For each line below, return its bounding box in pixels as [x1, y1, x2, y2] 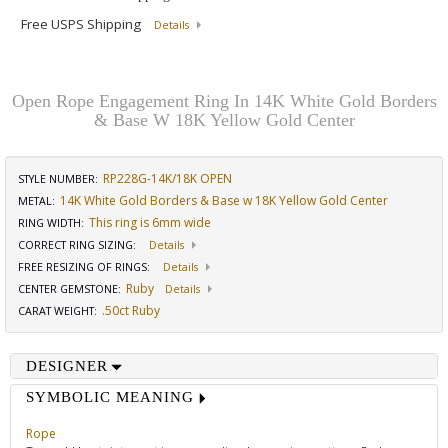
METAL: [18, 194, 55, 208]
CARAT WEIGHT [18, 304, 94, 318]
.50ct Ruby [102, 302, 160, 319]
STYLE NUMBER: [18, 172, 98, 186]
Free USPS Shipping [21, 15, 144, 33]
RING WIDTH [18, 216, 81, 230]
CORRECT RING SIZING [18, 238, 133, 252]
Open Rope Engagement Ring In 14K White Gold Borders [11, 91, 437, 111]
